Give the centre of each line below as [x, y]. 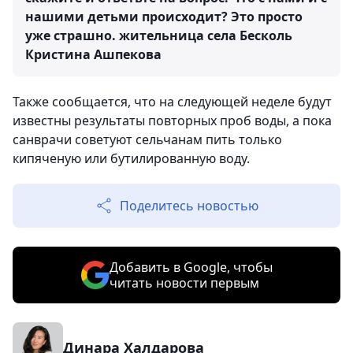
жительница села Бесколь [206, 36]
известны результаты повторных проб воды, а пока [172, 121]
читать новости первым [184, 283]
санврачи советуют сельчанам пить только [147, 140]
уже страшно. [72, 36]
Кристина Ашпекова [93, 55]
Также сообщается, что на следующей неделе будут [172, 102]
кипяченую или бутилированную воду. [131, 159]
